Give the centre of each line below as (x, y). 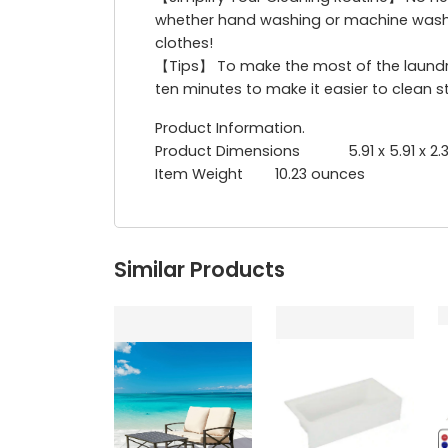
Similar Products (199, 269)
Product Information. (230, 127)
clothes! (184, 42)
